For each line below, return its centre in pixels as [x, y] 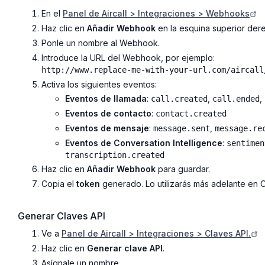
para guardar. [183, 169]
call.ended [236, 99]
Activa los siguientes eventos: [99, 84]
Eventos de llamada [106, 99]
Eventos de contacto [108, 114]
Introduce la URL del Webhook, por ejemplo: [128, 57]
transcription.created [115, 155]
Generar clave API [125, 248]
